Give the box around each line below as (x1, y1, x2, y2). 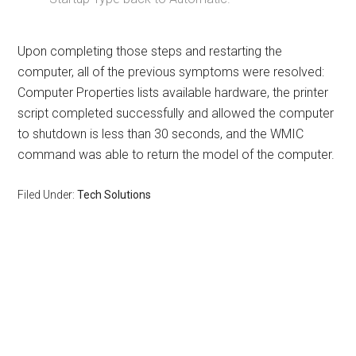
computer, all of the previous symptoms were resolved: (17, 64, 325, 80)
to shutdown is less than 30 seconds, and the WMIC (17, 126, 304, 142)
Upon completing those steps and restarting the (17, 44, 283, 60)
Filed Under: (17, 188, 78, 202)
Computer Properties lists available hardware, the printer (17, 85, 329, 101)
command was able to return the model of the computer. (17, 147, 335, 163)
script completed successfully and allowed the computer (17, 106, 335, 122)
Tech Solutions (77, 188, 152, 202)
